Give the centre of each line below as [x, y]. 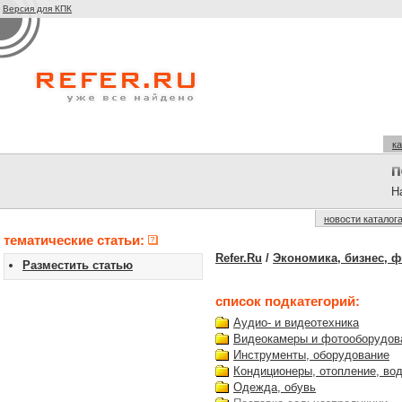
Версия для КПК [37, 9]
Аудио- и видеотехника [296, 323]
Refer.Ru [239, 258]
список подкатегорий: [288, 301]
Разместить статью [78, 265]
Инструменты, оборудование [311, 355]
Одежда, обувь [275, 387]
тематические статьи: [76, 240]
